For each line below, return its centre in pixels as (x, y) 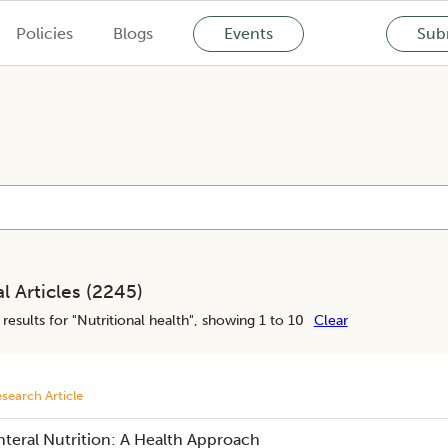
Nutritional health (132, 320)
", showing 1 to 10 (246, 320)
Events (248, 33)
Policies (44, 33)
